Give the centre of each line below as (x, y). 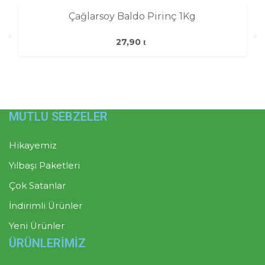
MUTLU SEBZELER (58, 117)
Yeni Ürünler (37, 226)
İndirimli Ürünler (46, 206)
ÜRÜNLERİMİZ (47, 243)
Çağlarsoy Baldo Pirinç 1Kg (132, 16)
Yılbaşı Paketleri (44, 165)
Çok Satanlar (37, 185)
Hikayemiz (33, 145)
